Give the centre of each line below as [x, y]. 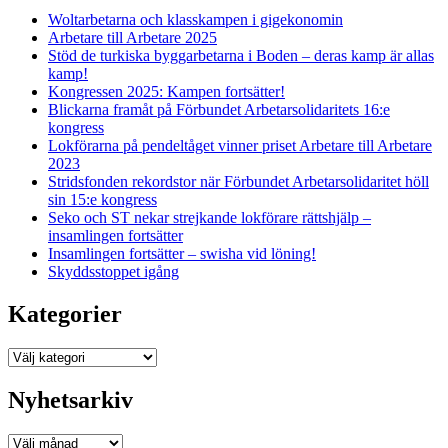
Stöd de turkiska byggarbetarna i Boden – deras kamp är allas [241, 56]
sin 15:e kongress [102, 200]
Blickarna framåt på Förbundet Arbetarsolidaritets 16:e [219, 110]
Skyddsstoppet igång [113, 272]
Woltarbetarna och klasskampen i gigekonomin [195, 20]
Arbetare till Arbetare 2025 [132, 38]
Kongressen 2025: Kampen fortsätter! [166, 92]
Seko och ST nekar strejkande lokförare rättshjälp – [209, 218]
